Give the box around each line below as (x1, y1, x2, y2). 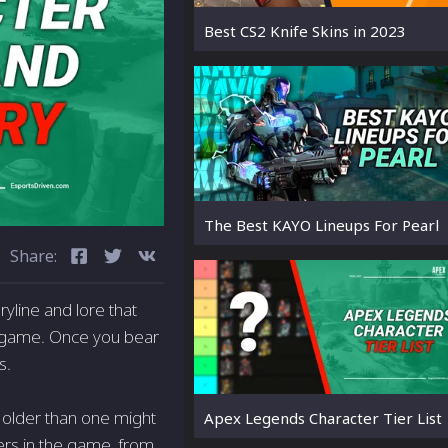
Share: (10, 245, 57, 267)
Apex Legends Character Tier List (204, 407, 442, 428)
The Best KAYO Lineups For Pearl (204, 214, 439, 235)
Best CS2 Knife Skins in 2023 (204, 21, 406, 42)
